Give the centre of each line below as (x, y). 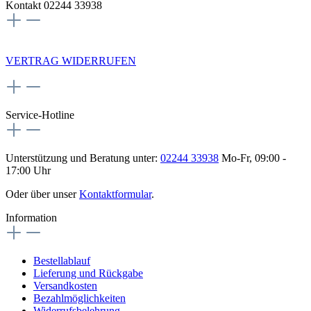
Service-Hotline (40, 115)
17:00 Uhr (28, 170)
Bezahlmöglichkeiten (79, 298)
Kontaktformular (115, 194)
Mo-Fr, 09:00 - (252, 158)
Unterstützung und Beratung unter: (83, 158)
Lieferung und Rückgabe (88, 273)
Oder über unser (42, 194)
